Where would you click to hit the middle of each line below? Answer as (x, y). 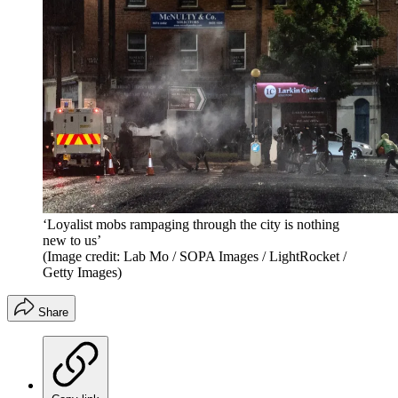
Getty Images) (82, 272)
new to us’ (72, 240)
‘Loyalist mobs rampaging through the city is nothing (191, 224)
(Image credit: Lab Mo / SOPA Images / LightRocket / (195, 256)
